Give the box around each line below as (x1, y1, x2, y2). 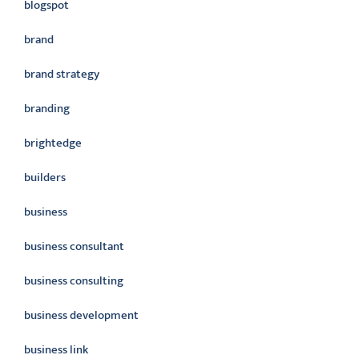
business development (24, 305, 139, 325)
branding (24, 99, 70, 119)
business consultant (24, 236, 124, 256)
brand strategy (24, 64, 99, 84)
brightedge (24, 133, 82, 153)
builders (24, 167, 66, 188)
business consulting (24, 271, 123, 291)
